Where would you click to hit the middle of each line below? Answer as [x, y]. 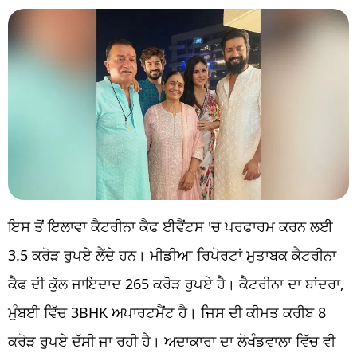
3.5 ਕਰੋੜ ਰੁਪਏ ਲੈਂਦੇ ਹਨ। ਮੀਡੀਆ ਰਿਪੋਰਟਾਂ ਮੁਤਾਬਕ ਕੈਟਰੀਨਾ [172, 255]
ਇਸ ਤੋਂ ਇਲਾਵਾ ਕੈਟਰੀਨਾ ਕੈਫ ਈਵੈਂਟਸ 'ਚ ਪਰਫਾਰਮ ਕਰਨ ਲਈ [171, 227]
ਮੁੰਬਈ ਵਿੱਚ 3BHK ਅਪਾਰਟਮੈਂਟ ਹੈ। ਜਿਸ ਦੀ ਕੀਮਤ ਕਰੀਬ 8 [167, 313]
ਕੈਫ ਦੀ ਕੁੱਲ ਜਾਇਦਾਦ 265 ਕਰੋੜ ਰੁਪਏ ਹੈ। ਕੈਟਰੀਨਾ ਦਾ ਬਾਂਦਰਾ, [176, 284]
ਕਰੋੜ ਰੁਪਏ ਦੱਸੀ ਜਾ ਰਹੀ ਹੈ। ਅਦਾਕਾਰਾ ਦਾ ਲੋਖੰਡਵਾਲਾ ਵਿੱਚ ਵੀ [172, 341]
